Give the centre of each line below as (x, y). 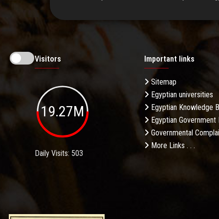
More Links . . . (172, 146)
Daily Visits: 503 (59, 153)
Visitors (48, 59)
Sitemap (163, 82)
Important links (169, 59)
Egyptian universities (181, 95)
